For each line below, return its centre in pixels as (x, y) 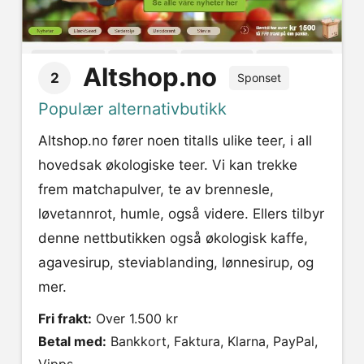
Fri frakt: (65, 319)
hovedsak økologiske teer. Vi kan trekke (168, 165)
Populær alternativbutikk (132, 109)
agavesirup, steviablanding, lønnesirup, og (176, 263)
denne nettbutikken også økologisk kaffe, (173, 238)
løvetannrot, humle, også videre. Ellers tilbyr (181, 214)
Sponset (259, 78)
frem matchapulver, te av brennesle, (156, 190)
